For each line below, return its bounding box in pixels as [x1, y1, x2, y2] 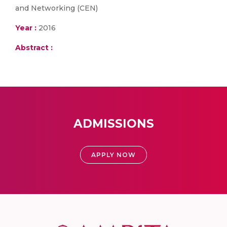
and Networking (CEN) [15, 4, 98, 13]
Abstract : [15, 43, 53, 52]
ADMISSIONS [73, 117, 154, 131]
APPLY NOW [91, 151, 136, 159]
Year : [15, 23, 36, 32]
